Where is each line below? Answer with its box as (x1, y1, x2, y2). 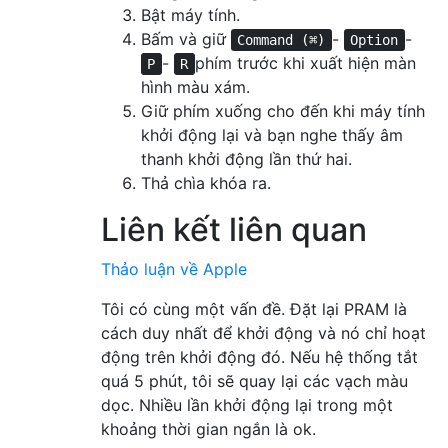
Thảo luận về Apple (101, 259, 247, 280)
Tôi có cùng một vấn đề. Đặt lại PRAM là (101, 299, 407, 320)
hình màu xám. (141, 77, 250, 98)
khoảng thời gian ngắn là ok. (101, 419, 316, 440)
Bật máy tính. (141, 5, 240, 26)
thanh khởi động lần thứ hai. (141, 149, 352, 170)
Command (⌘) (237, 32, 326, 49)
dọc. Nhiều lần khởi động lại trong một (101, 395, 393, 416)
